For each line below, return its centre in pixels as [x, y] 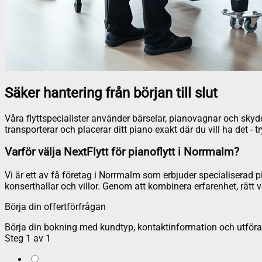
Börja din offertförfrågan [55, 207]
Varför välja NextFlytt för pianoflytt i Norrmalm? [122, 152]
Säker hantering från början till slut [111, 93]
